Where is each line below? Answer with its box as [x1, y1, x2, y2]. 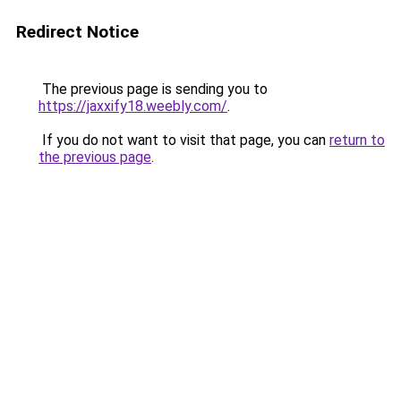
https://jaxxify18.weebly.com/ [38, 98, 227, 115]
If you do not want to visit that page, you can [38, 132, 329, 149]
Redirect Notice [16, 21, 139, 42]
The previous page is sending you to [38, 81, 268, 98]
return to [329, 132, 385, 149]
